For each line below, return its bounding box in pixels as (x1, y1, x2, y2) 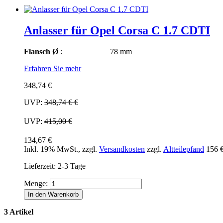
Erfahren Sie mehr (24, 64, 81, 73)
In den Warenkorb (28, 191, 79, 199)
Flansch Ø (24, 47, 58, 56)
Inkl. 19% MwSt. (24, 145, 78, 154)
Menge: (24, 179, 48, 188)
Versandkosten (99, 145, 145, 154)
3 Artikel (4, 208, 33, 217)
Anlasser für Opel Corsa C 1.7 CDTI (24, 24, 210, 37)
